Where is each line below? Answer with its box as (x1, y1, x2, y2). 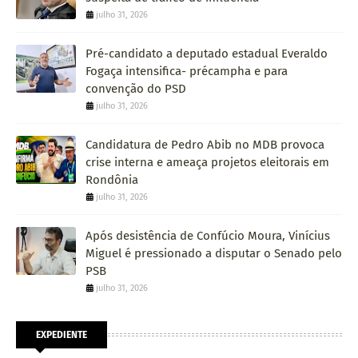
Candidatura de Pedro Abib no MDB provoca (86, 137, 324, 152)
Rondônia (86, 172, 138, 187)
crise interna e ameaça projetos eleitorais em (86, 154, 329, 169)
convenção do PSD (86, 81, 186, 96)
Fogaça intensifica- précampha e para (86, 63, 288, 78)
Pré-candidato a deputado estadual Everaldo (86, 46, 328, 61)
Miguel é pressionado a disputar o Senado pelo (86, 245, 342, 261)
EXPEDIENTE (36, 328, 87, 340)
